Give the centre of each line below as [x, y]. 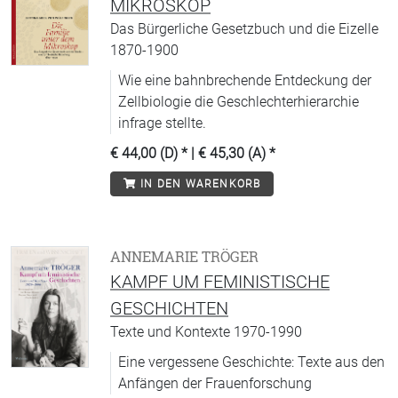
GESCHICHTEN [169, 308]
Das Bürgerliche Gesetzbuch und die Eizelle [244, 29]
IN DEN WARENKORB [199, 184]
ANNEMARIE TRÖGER [184, 257]
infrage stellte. [162, 123]
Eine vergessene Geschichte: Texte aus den [251, 362]
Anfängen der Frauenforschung [215, 383]
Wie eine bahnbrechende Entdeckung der [245, 80]
